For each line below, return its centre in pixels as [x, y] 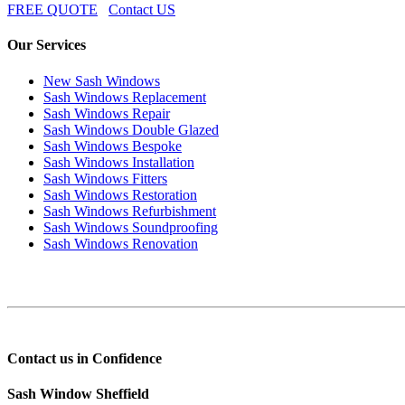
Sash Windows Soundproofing [131, 227]
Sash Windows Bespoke [113, 146]
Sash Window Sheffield [78, 394]
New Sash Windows [102, 80]
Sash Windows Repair [107, 113]
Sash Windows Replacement [125, 97]
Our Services [47, 45]
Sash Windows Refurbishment [130, 211]
